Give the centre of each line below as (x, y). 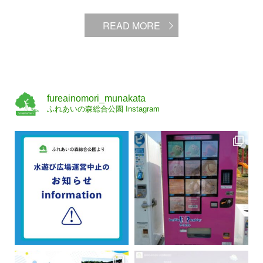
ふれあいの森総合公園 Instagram (103, 109)
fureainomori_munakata (96, 98)
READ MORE (131, 26)
